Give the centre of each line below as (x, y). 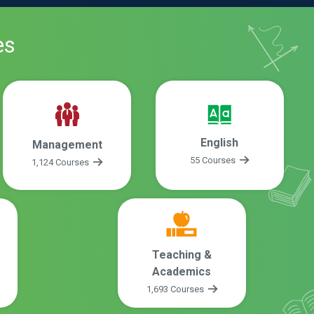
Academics (182, 272)
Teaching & (182, 255)
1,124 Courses (62, 163)
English (220, 142)
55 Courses (214, 160)
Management (67, 145)
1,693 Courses (176, 289)
